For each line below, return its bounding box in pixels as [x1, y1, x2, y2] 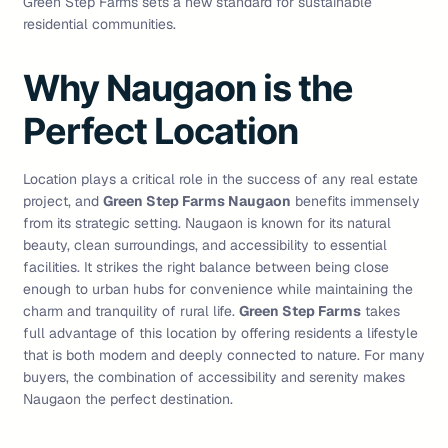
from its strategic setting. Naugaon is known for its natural [23, 214, 391, 233]
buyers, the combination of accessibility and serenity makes [23, 368, 405, 387]
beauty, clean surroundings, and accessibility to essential [23, 236, 387, 255]
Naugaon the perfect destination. [23, 390, 233, 409]
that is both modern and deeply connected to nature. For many [23, 346, 425, 365]
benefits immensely [291, 192, 420, 211]
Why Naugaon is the [23, 66, 353, 111]
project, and [23, 192, 103, 211]
